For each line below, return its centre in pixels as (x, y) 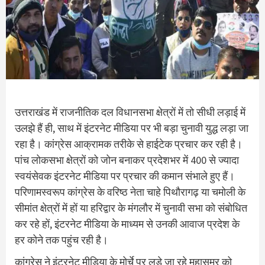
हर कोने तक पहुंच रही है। (62, 240)
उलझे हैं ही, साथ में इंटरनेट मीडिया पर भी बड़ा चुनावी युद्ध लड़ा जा (132, 128)
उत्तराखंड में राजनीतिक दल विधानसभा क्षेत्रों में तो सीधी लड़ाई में (130, 112)
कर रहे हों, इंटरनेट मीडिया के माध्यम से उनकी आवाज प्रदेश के (127, 224)
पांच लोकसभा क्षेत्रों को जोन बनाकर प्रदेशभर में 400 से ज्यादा (127, 160)
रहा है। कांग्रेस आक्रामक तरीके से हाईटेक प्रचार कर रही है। (129, 144)
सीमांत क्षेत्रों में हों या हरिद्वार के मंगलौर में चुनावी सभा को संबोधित (131, 208)
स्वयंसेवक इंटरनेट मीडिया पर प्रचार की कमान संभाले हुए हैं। (125, 176)
